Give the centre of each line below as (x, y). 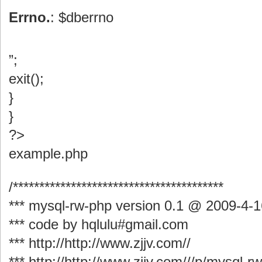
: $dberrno (82, 18)
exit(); (26, 78)
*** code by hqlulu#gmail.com (99, 224)
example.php (48, 153)
